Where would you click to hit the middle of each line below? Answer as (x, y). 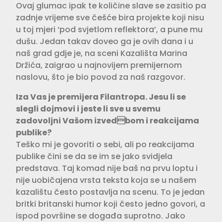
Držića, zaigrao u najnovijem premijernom (99, 65)
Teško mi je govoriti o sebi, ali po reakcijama (105, 144)
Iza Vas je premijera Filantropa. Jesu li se (101, 97)
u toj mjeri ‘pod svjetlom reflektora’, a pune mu (109, 29)
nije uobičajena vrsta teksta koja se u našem (106, 180)
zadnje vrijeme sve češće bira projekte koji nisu (110, 17)
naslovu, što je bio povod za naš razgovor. (101, 77)
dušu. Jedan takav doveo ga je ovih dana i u (105, 41)
